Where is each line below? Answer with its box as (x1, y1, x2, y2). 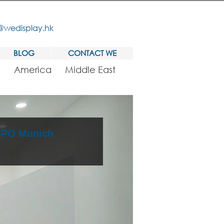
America (13, 64, 51, 75)
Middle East (65, 64, 115, 75)
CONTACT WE (68, 48, 116, 58)
